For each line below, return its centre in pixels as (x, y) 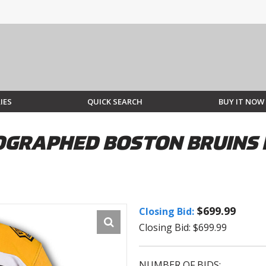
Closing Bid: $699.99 (183, 228)
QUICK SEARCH (115, 102)
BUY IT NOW (241, 102)
